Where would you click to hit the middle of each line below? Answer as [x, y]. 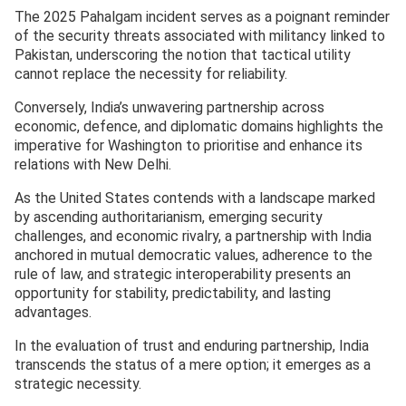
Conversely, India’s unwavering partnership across [169, 107]
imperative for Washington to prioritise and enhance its [188, 145]
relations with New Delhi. [93, 164]
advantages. [53, 312]
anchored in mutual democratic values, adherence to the [193, 255]
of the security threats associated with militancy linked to [200, 35]
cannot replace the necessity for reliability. [151, 73]
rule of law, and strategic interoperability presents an [183, 274]
